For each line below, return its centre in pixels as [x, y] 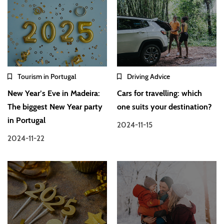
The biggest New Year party [55, 107]
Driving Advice [149, 77]
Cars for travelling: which [160, 93]
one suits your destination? [164, 107]
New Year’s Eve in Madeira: [54, 93]
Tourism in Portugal [47, 77]
